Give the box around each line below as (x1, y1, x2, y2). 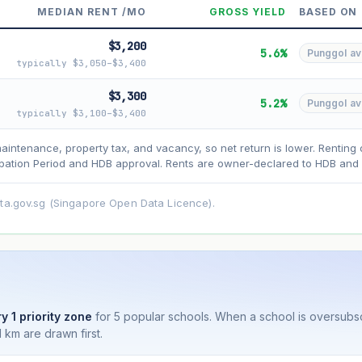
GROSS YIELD (209, 5, 286, 18)
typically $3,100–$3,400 (15, 107, 146, 119)
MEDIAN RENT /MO (37, 5, 146, 18)
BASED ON (298, 5, 358, 18)
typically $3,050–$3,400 (15, 57, 146, 69)
